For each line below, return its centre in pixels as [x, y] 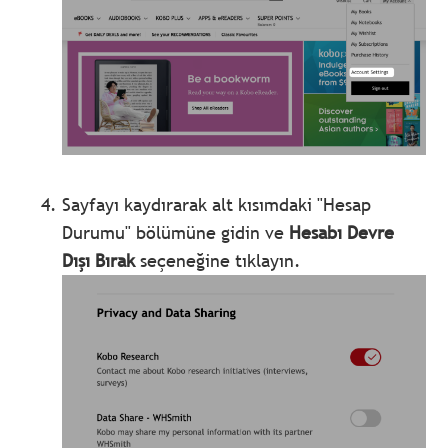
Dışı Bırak [99, 260]
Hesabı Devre [342, 232]
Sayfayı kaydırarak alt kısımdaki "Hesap [217, 204]
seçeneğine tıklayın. [218, 260]
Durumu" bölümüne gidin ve [176, 232]
